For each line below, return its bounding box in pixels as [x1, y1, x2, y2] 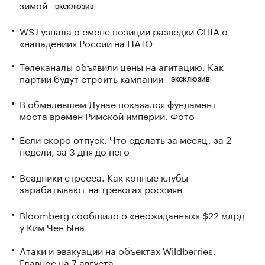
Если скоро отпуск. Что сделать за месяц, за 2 [20, 131, 231, 147]
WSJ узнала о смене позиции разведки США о [20, 22, 228, 38]
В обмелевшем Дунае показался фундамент [20, 96, 216, 111]
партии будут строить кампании [20, 70, 163, 85]
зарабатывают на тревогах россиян [20, 181, 182, 196]
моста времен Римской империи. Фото [20, 108, 195, 123]
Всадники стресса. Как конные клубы [20, 169, 188, 185]
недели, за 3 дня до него [20, 143, 130, 159]
